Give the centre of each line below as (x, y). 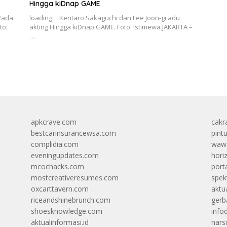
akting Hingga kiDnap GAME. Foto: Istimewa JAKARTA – (111, 27)
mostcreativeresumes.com (74, 177)
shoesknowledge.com (66, 211)
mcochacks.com (57, 166)
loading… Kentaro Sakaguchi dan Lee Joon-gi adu (104, 17)
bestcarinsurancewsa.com (73, 133)
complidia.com (54, 144)
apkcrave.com (53, 122)
